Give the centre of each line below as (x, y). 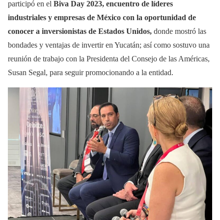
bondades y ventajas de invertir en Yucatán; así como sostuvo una (109, 45)
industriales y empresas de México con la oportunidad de (102, 17)
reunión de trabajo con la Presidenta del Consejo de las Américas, (109, 58)
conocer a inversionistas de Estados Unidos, (81, 31)
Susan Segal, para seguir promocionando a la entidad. (91, 72)
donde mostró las (180, 31)
